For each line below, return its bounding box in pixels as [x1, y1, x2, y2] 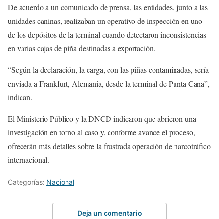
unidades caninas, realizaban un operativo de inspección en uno [8, 16, 202, 26]
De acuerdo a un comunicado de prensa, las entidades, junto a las [8, 2, 208, 13]
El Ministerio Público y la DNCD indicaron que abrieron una [8, 113, 196, 124]
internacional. [8, 154, 49, 165]
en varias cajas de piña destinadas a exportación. [8, 43, 155, 54]
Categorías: [8, 178, 46, 187]
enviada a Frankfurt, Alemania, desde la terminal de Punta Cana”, [8, 78, 210, 89]
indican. [8, 92, 32, 103]
